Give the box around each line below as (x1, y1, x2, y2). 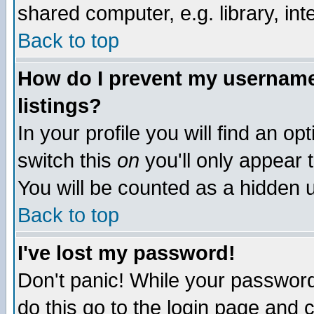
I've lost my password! (18, 242, 235, 264)
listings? (18, 95, 102, 117)
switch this (18, 149, 117, 172)
